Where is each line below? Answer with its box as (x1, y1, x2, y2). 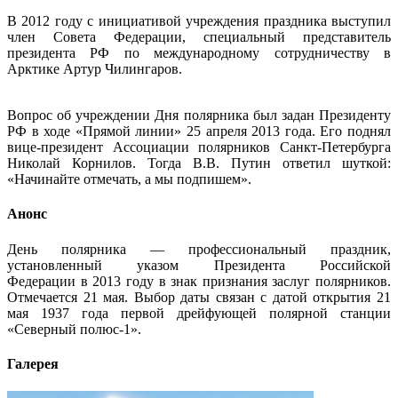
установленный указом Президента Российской (7, 257, 391, 273)
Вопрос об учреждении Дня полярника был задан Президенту (7, 107, 391, 123)
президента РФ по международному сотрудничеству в (7, 45, 391, 61)
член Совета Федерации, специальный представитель (7, 29, 391, 45)
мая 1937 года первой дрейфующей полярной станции (7, 305, 391, 321)
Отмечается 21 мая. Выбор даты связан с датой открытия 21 (7, 289, 391, 305)
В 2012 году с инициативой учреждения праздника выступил (7, 13, 391, 29)
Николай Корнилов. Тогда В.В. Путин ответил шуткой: (7, 155, 391, 171)
